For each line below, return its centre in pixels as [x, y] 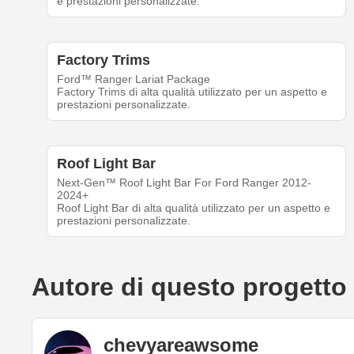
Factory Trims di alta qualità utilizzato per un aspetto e [192, 92]
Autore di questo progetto [189, 287]
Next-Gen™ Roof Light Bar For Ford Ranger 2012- [184, 183]
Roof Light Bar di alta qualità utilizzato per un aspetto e [193, 208]
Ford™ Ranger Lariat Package [133, 79]
